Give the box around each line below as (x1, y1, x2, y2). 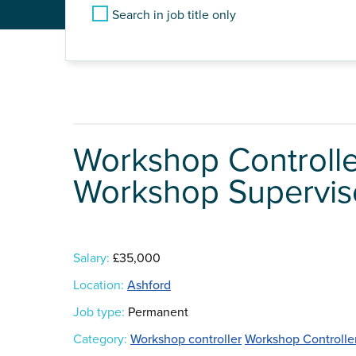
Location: (73, 277, 124, 294)
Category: (73, 331, 127, 348)
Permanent (125, 304, 188, 321)
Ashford (127, 277, 171, 294)
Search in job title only (112, 7, 236, 23)
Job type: (73, 304, 125, 321)
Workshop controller (130, 331, 242, 348)
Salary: (73, 250, 110, 267)
